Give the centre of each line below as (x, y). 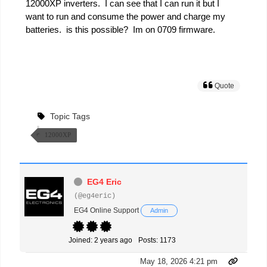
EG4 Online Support (106, 211)
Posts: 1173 (157, 240)
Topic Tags (70, 117)
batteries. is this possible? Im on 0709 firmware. (120, 30)
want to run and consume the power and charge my (125, 17)
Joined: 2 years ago (100, 240)
